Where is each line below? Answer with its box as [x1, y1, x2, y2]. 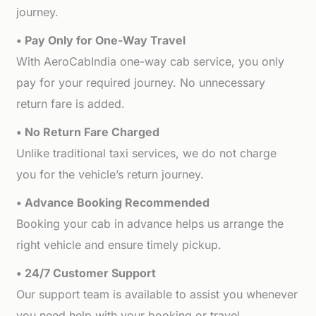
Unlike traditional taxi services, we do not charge [16, 146, 277, 160]
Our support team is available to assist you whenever [16, 287, 298, 301]
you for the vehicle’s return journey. [16, 167, 205, 181]
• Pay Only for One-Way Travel [16, 33, 186, 47]
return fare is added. [16, 97, 126, 111]
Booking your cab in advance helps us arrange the [16, 217, 284, 231]
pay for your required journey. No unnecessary [16, 75, 266, 90]
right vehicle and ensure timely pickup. [16, 238, 222, 252]
